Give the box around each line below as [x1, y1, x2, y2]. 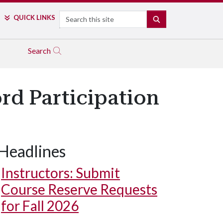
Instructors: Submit [1, 164, 120, 181]
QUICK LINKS [13, 13, 55, 21]
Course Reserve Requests [1, 181, 157, 198]
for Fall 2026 [1, 197, 79, 214]
